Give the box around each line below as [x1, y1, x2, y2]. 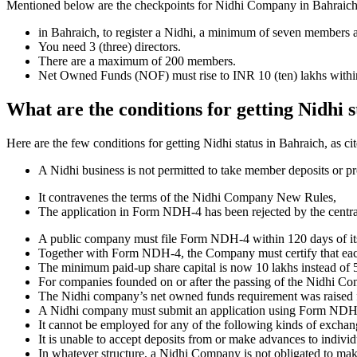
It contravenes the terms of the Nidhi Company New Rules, [38, 190, 336, 205]
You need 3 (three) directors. [38, 40, 181, 54]
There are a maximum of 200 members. [38, 54, 239, 69]
